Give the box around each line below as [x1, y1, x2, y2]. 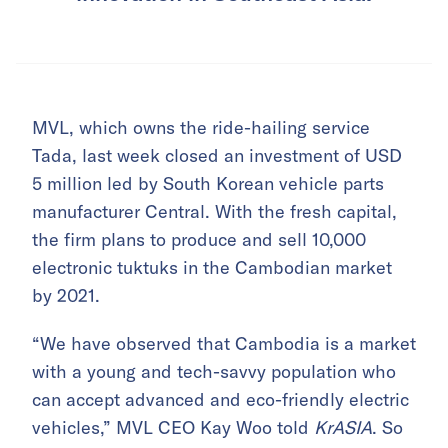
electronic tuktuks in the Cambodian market [32, 256, 392, 280]
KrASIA [314, 416, 372, 440]
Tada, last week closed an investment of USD [32, 144, 402, 168]
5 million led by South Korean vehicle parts [32, 172, 384, 196]
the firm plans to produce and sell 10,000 [32, 228, 366, 252]
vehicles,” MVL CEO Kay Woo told [32, 416, 314, 440]
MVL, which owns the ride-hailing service [32, 116, 370, 140]
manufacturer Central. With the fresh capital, [32, 200, 397, 224]
